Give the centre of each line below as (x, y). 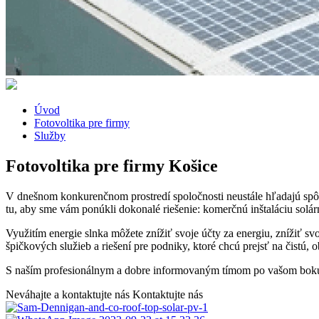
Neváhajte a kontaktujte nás (68, 294)
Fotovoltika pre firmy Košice (112, 166)
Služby (50, 135)
